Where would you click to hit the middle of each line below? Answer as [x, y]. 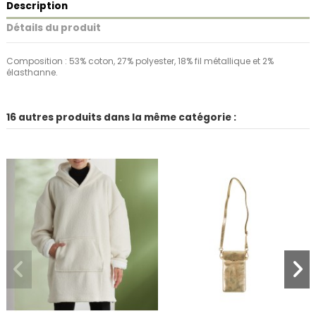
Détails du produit [54, 28]
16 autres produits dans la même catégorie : [121, 118]
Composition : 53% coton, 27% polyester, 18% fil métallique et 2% [140, 61]
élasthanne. [32, 73]
